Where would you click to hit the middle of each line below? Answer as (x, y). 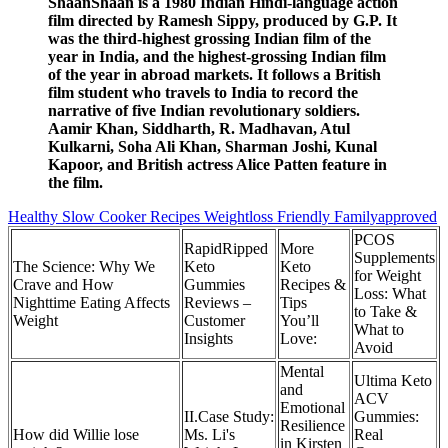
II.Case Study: (229, 417)
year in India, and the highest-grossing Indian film (217, 57)
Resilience (312, 426)
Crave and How (63, 285)
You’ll (299, 321)
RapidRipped (226, 249)
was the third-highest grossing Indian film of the (209, 39)
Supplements (394, 258)
